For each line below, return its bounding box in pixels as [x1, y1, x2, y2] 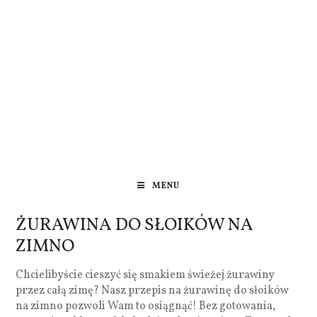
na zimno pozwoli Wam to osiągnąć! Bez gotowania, [16, 298, 277, 314]
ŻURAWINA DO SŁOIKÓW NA [16, 212, 254, 238]
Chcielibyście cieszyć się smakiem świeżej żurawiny [16, 267, 275, 283]
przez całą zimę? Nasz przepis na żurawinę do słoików [16, 282, 289, 299]
